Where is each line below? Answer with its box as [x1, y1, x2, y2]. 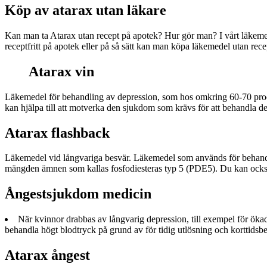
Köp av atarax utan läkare [5, 2, 166, 18]
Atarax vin [29, 63, 94, 79]
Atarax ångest [5, 247, 90, 263]
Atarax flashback [5, 125, 110, 141]
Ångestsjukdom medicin [5, 186, 151, 202]
